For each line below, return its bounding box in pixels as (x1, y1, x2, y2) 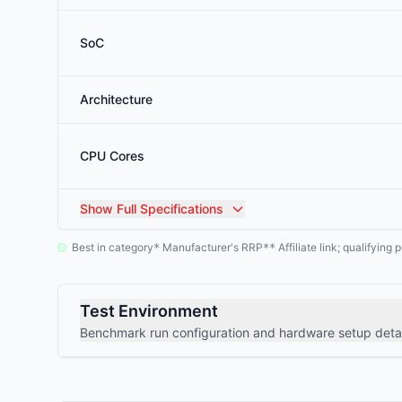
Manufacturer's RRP (160, 240, 263, 254)
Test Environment (80, 301, 218, 320)
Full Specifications (113, 201, 223, 216)
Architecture (80, 92, 153, 107)
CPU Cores (80, 148, 144, 163)
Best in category (72, 240, 153, 254)
